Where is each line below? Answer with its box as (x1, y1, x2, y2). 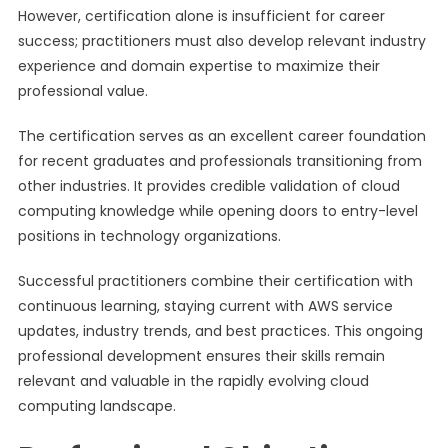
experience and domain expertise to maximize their (17, 56, 380, 76)
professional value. (17, 81, 148, 101)
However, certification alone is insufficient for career (17, 6, 385, 26)
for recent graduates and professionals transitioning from (17, 151, 422, 171)
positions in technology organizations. (17, 226, 281, 246)
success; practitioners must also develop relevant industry (17, 31, 426, 51)
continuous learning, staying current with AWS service (17, 296, 393, 316)
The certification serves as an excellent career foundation (17, 126, 426, 146)
